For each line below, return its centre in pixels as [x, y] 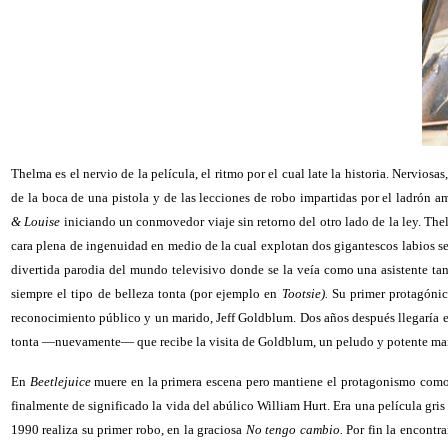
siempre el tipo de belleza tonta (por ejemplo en [146, 293]
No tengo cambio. [294, 429]
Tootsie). [304, 293]
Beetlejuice [60, 381]
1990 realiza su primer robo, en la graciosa [128, 429]
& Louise [36, 221]
